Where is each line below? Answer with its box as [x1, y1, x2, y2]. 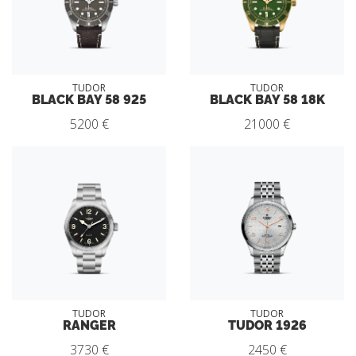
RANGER [62, 315, 116, 333]
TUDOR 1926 [227, 315, 307, 333]
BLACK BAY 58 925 [32, 89, 146, 107]
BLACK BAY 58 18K [209, 89, 325, 107]
